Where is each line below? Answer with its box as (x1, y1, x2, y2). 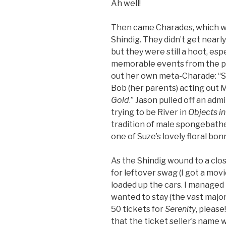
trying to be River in (111, 107, 188, 117)
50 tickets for (111, 204, 165, 214)
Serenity (165, 204, 196, 214)
